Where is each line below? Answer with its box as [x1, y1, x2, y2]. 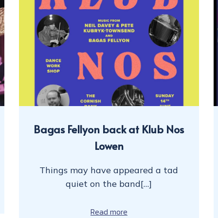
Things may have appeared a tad [39, 164, 179, 176]
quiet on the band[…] [66, 178, 152, 189]
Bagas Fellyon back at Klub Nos [34, 121, 184, 136]
